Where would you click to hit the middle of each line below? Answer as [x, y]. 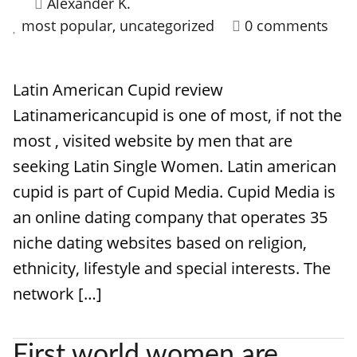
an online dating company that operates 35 [170, 217]
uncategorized [167, 25]
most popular [67, 25]
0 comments [286, 25]
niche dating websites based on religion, [160, 243]
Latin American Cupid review [118, 90]
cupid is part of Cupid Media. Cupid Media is [174, 192]
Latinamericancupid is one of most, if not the [177, 115]
